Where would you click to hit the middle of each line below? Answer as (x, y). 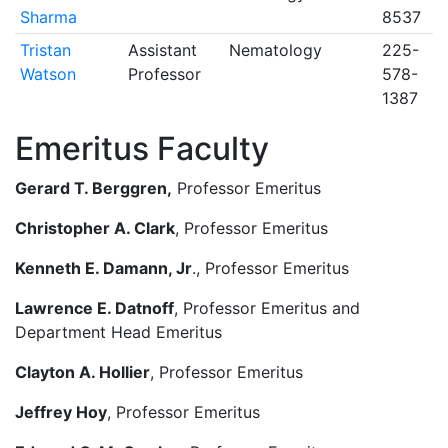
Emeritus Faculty (142, 149)
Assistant (162, 50)
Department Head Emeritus (118, 332)
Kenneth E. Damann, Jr (103, 268)
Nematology (275, 50)
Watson (47, 74)
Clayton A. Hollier (82, 372)
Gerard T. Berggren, (93, 188)
